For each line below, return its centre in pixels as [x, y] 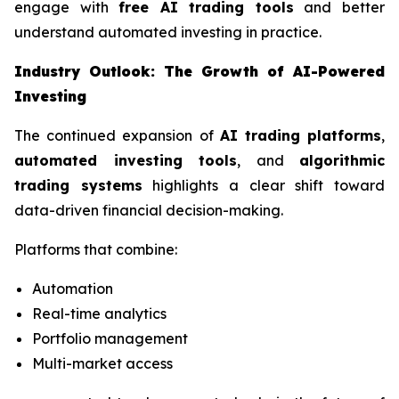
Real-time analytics [99, 314]
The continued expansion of [117, 136]
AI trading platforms [301, 136]
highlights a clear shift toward [264, 186]
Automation [73, 289]
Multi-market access [102, 364]
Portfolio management [110, 339]
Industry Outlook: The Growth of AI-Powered [199, 72]
